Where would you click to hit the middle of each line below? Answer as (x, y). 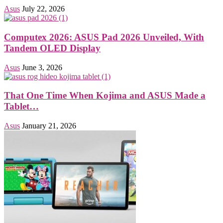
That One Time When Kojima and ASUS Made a (105, 96)
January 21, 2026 (49, 126)
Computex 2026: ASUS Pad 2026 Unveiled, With (104, 37)
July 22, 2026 (43, 9)
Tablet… (21, 107)
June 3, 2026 (42, 67)
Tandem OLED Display (52, 48)
